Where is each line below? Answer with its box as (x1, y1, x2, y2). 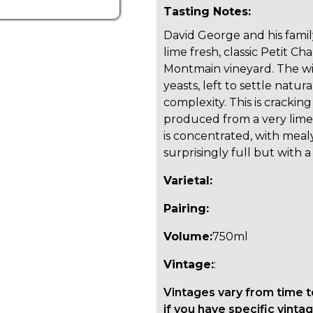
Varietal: (163, 174, 212, 188)
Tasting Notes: (163, 5, 251, 19)
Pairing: (163, 202, 212, 216)
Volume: (163, 230, 212, 244)
